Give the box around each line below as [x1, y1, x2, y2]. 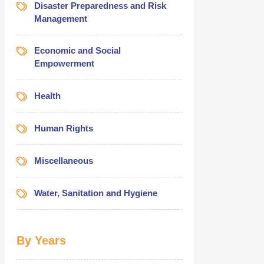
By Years [16, 233, 66, 247]
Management [34, 13, 87, 24]
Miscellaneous [34, 155, 93, 166]
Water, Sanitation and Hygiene [34, 187, 157, 198]
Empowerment [34, 58, 94, 68]
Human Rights [34, 123, 93, 133]
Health [34, 90, 61, 101]
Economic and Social [34, 45, 121, 55]
